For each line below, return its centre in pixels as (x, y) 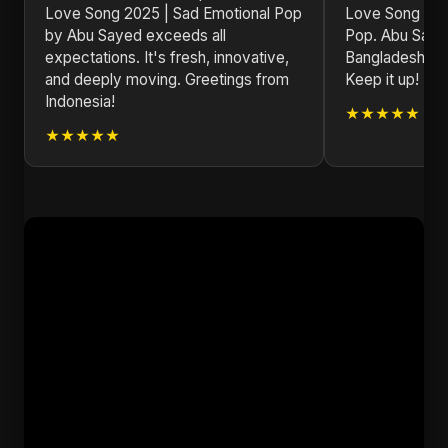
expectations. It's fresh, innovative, (167, 57)
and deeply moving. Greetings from (167, 79)
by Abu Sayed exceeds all (135, 35)
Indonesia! (80, 101)
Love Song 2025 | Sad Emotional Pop (173, 13)
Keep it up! (382, 79)
